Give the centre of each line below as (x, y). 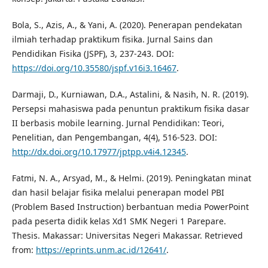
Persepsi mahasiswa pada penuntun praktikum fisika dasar (130, 109)
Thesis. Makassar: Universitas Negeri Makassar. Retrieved (127, 236)
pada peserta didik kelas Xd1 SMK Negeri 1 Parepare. (119, 221)
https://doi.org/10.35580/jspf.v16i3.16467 (94, 68)
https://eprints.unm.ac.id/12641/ (101, 250)
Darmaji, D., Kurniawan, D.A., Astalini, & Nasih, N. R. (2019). (130, 95)
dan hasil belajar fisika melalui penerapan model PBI (118, 193)
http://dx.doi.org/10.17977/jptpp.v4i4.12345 (99, 152)
